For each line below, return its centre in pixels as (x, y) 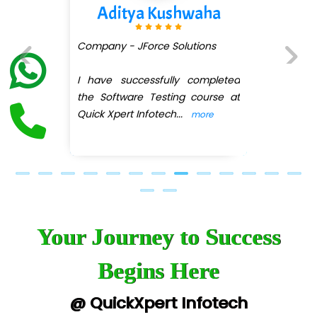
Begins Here (158, 271)
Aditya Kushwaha (151, 14)
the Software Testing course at (151, 97)
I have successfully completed (151, 80)
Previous (41, 86)
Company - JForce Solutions (139, 46)
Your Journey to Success (158, 237)
